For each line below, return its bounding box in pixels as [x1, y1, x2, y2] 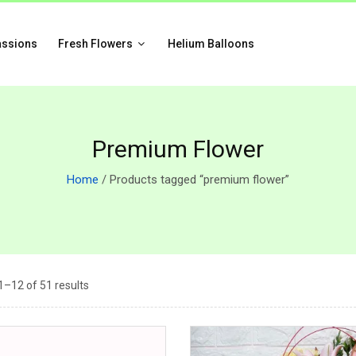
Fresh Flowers [57, 37, 135, 50]
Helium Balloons [167, 37, 254, 50]
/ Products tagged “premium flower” [99, 172, 289, 187]
